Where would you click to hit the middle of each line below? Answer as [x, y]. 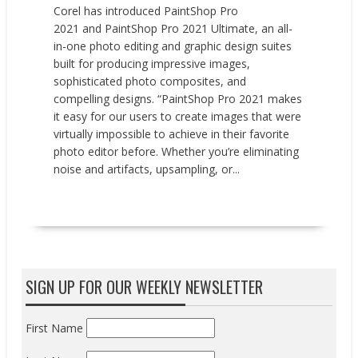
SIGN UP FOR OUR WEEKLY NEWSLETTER [145, 287]
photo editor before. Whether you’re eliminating [177, 151]
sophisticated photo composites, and [150, 81]
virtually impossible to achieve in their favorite [172, 133]
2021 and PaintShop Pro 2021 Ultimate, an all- [173, 28]
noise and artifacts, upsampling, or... [147, 169]
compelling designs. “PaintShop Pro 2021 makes [178, 98]
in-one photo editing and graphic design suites [173, 46]
